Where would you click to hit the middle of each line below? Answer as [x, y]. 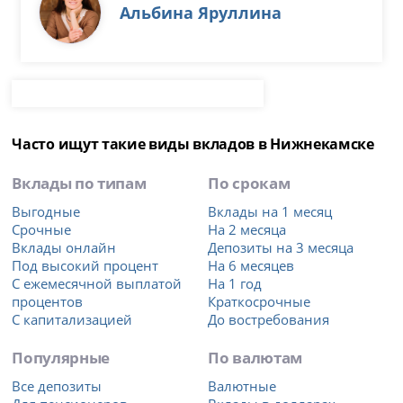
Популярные [61, 358]
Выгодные [46, 212]
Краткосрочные [260, 302]
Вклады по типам [79, 183]
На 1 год [235, 284]
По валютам [255, 358]
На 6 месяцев [251, 266]
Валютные [242, 386]
